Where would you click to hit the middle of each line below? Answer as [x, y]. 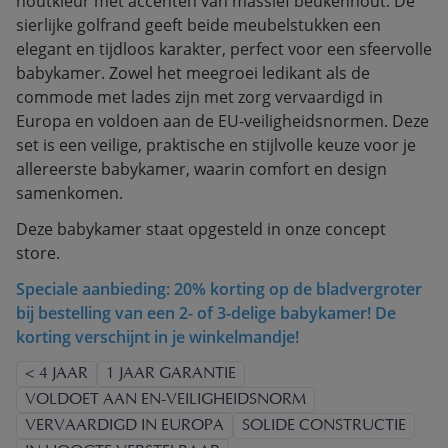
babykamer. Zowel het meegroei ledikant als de [193, 73]
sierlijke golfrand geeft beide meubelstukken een [198, 25]
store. [38, 253]
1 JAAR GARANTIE [171, 374]
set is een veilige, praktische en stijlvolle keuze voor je [216, 145]
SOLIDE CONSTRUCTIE [324, 426]
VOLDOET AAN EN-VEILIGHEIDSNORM [165, 400]
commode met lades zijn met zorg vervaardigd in [199, 97]
